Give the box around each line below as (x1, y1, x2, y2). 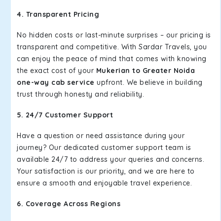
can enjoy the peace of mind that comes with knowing (17, 54, 207, 63)
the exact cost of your (17, 66, 96, 75)
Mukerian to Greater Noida (96, 66, 195, 75)
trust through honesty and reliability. (17, 90, 144, 99)
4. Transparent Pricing (17, 10, 99, 19)
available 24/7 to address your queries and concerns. (17, 155, 204, 164)
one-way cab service (17, 78, 95, 87)
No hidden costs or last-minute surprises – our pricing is (17, 31, 211, 39)
